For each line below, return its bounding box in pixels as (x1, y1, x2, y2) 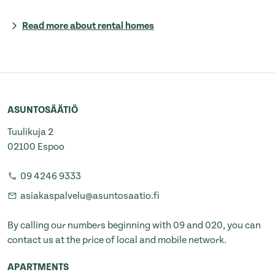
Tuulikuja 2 (7, 126, 53, 138)
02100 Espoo (7, 141, 64, 153)
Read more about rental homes (22, 20, 154, 32)
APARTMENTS (7, 261, 69, 273)
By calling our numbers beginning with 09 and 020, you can (7, 220, 261, 231)
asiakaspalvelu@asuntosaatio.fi (20, 190, 160, 202)
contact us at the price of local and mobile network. (7, 234, 227, 246)
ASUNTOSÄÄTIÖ (7, 104, 78, 116)
